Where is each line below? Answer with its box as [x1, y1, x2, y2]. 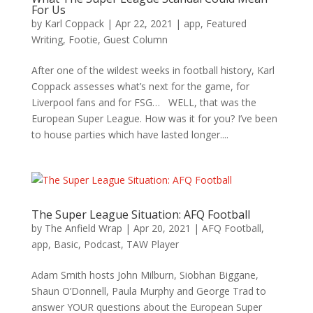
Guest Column [103, 32, 168, 46]
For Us [31, 1, 66, 17]
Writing [31, 32, 63, 46]
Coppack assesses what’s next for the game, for [31, 79, 249, 93]
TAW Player [126, 237, 179, 251]
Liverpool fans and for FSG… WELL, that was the [31, 95, 256, 109]
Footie [68, 32, 98, 46]
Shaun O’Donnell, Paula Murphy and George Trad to [31, 284, 266, 298]
